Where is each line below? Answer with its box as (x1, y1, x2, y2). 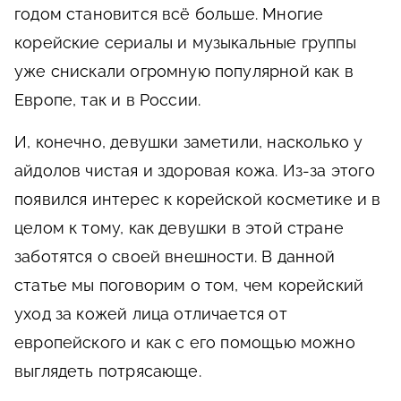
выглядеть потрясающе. (14, 362, 201, 380)
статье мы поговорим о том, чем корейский (14, 276, 364, 294)
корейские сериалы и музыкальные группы (14, 33, 356, 52)
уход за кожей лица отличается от (14, 304, 287, 323)
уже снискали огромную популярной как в (14, 62, 354, 81)
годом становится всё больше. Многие (14, 4, 324, 23)
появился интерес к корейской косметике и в (14, 190, 381, 209)
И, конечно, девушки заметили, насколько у (14, 132, 363, 151)
